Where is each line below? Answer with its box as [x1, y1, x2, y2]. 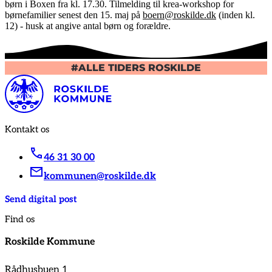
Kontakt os [5, 123, 49, 135]
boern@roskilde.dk [143, 10, 216, 21]
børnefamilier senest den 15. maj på [5, 10, 143, 21]
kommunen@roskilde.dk [44, 170, 156, 182]
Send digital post [5, 193, 77, 205]
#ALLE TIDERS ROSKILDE [71, 61, 201, 73]
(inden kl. [216, 10, 255, 21]
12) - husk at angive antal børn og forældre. [5, 21, 178, 32]
